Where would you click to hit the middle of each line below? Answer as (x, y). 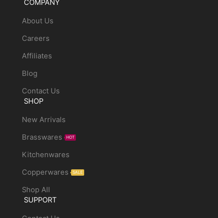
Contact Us (41, 91)
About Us (37, 21)
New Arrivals (44, 120)
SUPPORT (41, 200)
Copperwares (45, 172)
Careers (36, 39)
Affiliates (37, 56)
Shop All (36, 190)
